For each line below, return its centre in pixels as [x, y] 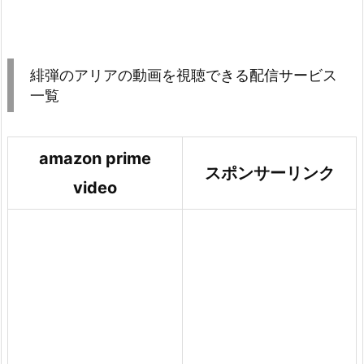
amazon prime [95, 158]
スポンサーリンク [269, 173]
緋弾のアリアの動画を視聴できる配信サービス [184, 75]
